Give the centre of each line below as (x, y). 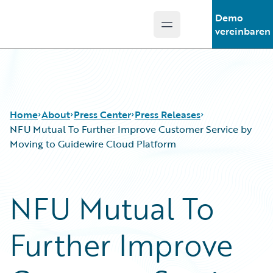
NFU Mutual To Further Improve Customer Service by (131, 129)
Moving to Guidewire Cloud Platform (94, 144)
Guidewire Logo (59, 31)
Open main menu (206, 31)
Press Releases (168, 115)
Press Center (102, 115)
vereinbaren (243, 31)
